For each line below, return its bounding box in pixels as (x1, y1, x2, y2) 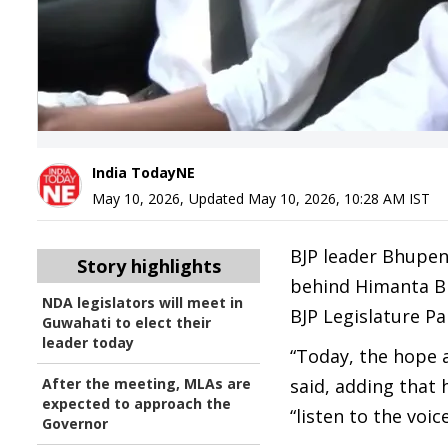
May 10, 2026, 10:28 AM (248, 189, 405, 208)
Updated (189, 189, 248, 208)
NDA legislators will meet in (42, 293, 243, 312)
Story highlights (76, 254, 221, 278)
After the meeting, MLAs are (42, 374, 251, 393)
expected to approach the (42, 394, 231, 413)
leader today (42, 333, 134, 352)
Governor (42, 414, 108, 433)
